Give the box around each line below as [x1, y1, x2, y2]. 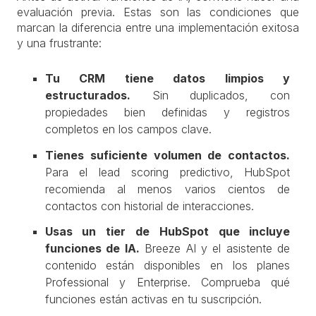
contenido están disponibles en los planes [44, 258, 291, 273]
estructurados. [44, 88, 130, 102]
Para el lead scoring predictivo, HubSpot [44, 164, 291, 179]
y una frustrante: [17, 36, 102, 50]
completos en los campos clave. [44, 122, 212, 136]
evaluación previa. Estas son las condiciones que [17, 5, 299, 19]
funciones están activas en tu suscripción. [44, 292, 262, 307]
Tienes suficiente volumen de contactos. [44, 147, 291, 162]
